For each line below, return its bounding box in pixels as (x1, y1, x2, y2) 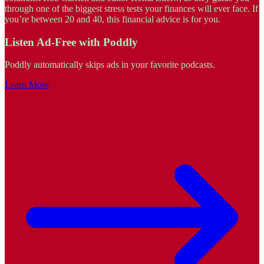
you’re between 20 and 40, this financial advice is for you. (5, 14, 220, 24)
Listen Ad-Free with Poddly (5, 35, 138, 48)
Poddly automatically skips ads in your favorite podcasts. (5, 60, 215, 70)
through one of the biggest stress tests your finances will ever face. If (5, 3, 258, 14)
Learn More (5, 80, 49, 90)
